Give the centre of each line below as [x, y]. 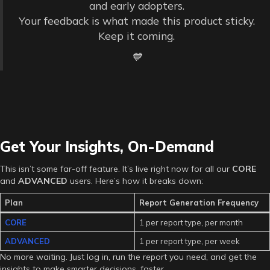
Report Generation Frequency [199, 202]
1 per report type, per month [191, 222]
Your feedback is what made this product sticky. [137, 20]
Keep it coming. [137, 35]
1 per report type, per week [189, 241]
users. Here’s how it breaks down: [135, 181]
